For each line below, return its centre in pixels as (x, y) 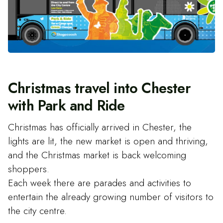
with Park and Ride (66, 106)
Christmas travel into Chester (99, 88)
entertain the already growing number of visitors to (111, 196)
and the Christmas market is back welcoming (97, 155)
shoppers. (29, 168)
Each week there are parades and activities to (100, 182)
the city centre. (37, 210)
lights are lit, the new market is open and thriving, (108, 141)
